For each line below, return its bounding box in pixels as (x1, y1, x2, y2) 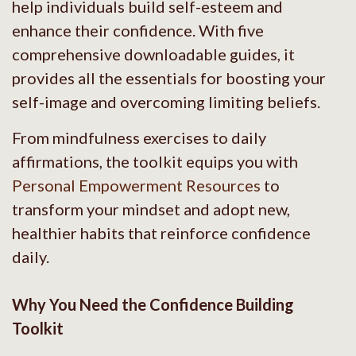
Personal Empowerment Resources (12, 175, 261, 195)
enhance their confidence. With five (12, 20, 264, 40)
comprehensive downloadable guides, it (12, 44, 295, 64)
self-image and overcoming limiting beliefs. (12, 91, 320, 111)
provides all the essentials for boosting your (12, 68, 326, 87)
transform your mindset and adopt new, (12, 199, 290, 219)
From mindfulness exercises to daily (12, 127, 266, 147)
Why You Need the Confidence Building (12, 294, 294, 314)
